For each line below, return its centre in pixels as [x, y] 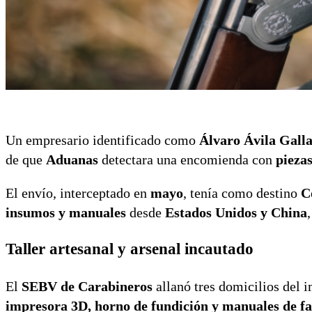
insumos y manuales [66, 212]
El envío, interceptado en [78, 193]
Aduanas [72, 159]
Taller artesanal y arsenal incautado [130, 249]
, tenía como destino [242, 193]
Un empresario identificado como [102, 140]
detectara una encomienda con [187, 159]
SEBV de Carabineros [87, 286]
